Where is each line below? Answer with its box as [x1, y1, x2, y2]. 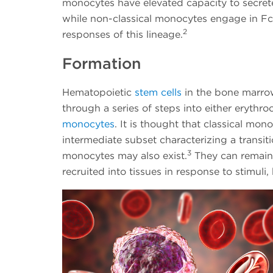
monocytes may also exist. [62, 149, 187, 161]
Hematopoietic [62, 86, 135, 98]
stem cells [135, 86, 182, 98]
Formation [62, 54, 141, 73]
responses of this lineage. [62, 29, 183, 41]
